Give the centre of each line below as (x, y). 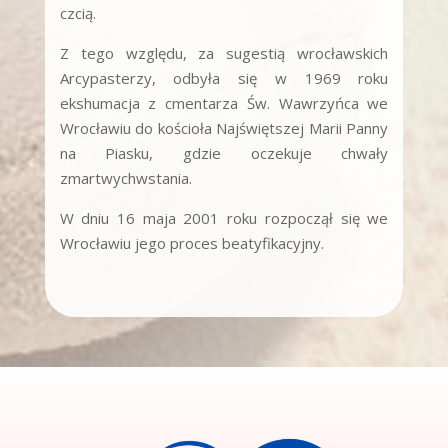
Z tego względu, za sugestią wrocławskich (224, 52)
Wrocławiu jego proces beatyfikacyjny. (191, 242)
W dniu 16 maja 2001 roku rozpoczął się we (224, 217)
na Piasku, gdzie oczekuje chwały (224, 152)
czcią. (77, 12)
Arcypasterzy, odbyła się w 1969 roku (224, 77)
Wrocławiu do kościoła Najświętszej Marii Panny (224, 127)
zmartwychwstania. (125, 177)
